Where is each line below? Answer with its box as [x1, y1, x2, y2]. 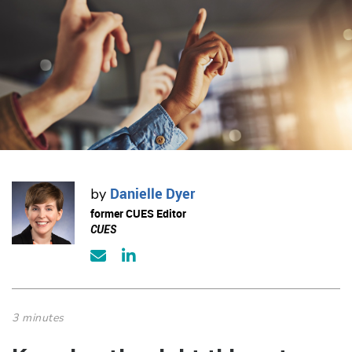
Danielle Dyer [110, 184, 195, 203]
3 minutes [12, 310, 64, 326]
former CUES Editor [90, 206, 186, 222]
